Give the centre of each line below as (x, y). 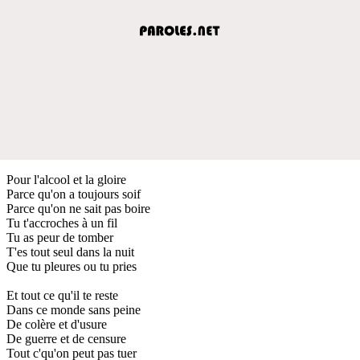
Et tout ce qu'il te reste (62, 295)
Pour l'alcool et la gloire (66, 179)
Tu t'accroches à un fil (62, 223)
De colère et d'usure (57, 324)
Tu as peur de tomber (60, 237)
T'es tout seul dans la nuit (70, 252)
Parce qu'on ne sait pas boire (78, 208)
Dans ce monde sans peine (74, 309)
